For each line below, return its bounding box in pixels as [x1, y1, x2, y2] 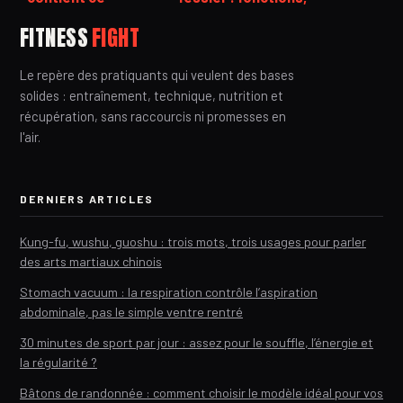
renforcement [178, 47, 273, 65]
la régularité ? [20, 354, 97, 371]
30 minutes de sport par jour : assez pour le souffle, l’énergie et [20, 335, 373, 351]
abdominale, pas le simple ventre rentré [20, 304, 243, 320]
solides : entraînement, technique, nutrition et [20, 87, 283, 104]
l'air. [20, 129, 40, 146]
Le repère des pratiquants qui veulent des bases [20, 67, 294, 84]
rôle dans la [178, 7, 255, 25]
